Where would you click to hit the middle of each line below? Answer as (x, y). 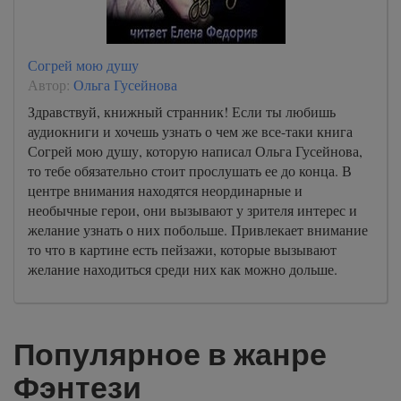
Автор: (51, 85)
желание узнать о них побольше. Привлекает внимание (198, 230)
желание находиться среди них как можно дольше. (183, 269)
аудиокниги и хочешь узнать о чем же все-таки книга (190, 131)
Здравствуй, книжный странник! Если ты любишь (182, 111)
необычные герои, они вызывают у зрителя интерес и (192, 210)
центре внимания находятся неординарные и (165, 190)
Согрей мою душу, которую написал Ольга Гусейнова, (195, 151)
